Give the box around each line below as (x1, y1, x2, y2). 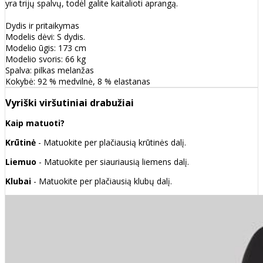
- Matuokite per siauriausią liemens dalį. (36, 156, 189, 168)
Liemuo (5, 156, 36, 168)
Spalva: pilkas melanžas (5, 65, 94, 76)
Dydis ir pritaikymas (5, 20, 79, 32)
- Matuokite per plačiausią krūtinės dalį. (38, 137, 186, 149)
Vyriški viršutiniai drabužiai (5, 96, 134, 110)
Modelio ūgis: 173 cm (5, 42, 86, 54)
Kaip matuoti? (5, 117, 65, 129)
